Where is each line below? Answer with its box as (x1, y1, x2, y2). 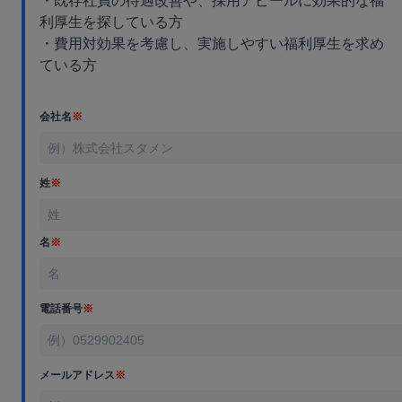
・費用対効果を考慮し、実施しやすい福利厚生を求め (39, 36, 384, 52)
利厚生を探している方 (39, 14, 183, 31)
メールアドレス (39, 369, 115, 382)
